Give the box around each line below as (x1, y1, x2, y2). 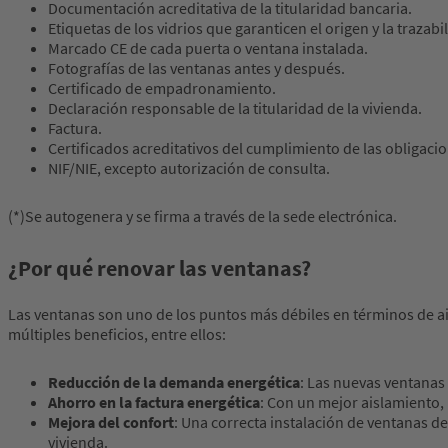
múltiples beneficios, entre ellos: (8, 324, 226, 345)
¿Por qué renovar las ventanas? (8, 254, 311, 283)
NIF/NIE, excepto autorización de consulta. (48, 158, 330, 179)
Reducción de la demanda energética (48, 372, 300, 393)
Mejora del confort (48, 412, 174, 433)
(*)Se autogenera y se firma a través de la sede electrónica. (8, 206, 397, 227)
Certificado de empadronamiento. (48, 78, 276, 99)
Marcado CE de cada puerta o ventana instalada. (48, 38, 368, 59)
